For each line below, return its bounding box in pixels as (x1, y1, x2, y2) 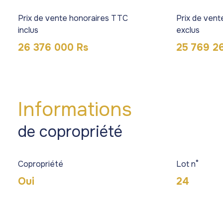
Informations (18, 97, 132, 122)
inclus (18, 24, 38, 35)
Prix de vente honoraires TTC (18, 12, 128, 23)
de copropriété (18, 121, 122, 142)
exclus (176, 24, 200, 35)
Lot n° (176, 158, 199, 169)
